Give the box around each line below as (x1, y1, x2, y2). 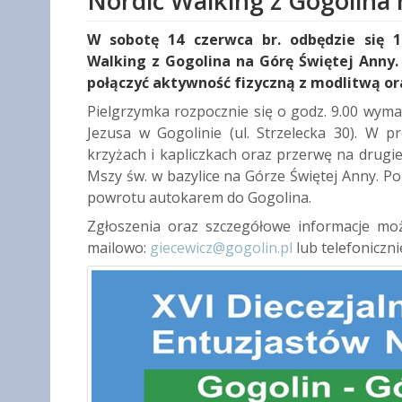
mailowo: (87, 238, 150, 258)
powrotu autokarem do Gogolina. (87, 188, 311, 208)
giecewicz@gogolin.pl (150, 238, 293, 258)
